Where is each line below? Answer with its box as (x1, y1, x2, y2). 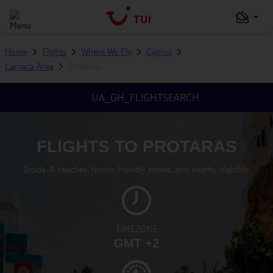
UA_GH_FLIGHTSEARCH (91, 91, 199, 104)
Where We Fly (81, 46, 132, 57)
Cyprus (146, 46, 172, 57)
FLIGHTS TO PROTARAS (36, 137, 237, 156)
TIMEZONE (115, 223, 158, 234)
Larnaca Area (5, 60, 54, 71)
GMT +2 (114, 236, 159, 250)
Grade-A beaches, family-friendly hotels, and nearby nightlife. (23, 163, 250, 174)
